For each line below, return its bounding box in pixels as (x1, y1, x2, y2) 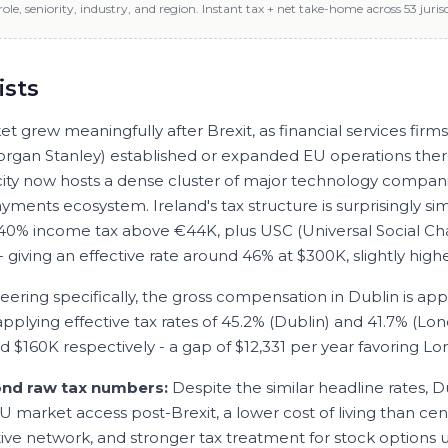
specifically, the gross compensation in (49, 287, 348, 306)
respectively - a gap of (59, 337, 235, 356)
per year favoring (286, 337, 423, 356)
